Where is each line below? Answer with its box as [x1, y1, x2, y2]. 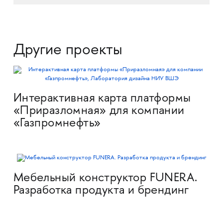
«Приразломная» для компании [13, 105, 185, 118]
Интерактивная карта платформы [13, 93, 191, 106]
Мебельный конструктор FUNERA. [13, 172, 198, 185]
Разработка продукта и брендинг [13, 185, 189, 198]
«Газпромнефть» [13, 117, 101, 130]
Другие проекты [13, 43, 122, 59]
